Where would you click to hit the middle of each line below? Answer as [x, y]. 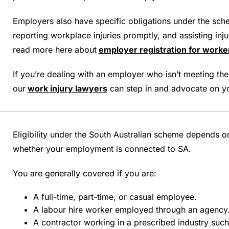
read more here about [54, 50]
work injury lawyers [67, 88]
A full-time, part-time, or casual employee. [115, 197]
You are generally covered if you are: [84, 173]
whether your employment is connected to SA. [102, 149]
